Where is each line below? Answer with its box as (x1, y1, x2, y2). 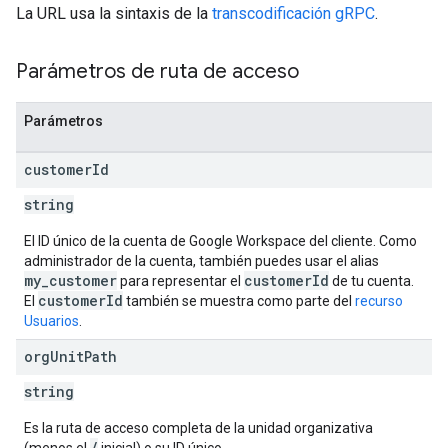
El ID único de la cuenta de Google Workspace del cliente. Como (24, 233, 417, 249)
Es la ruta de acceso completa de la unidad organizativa (24, 420, 373, 436)
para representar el (117, 273, 244, 289)
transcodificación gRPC (212, 4, 375, 23)
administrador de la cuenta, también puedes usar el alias (24, 253, 379, 269)
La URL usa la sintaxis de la (16, 4, 212, 23)
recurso (355, 293, 403, 309)
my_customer (24, 271, 117, 290)
